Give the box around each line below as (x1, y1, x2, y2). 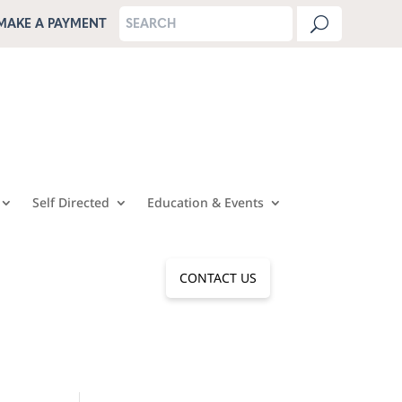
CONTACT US (179, 269, 257, 287)
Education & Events (146, 194, 264, 212)
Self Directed (31, 194, 109, 212)
